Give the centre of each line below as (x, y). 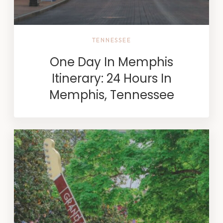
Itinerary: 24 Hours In (111, 78)
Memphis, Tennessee (111, 95)
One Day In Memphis (111, 62)
